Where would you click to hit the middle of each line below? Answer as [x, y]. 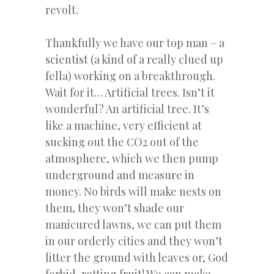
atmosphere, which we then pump [132, 158]
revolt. [62, 9]
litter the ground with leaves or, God [137, 257]
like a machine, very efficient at [124, 125]
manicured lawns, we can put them [133, 224]
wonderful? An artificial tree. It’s [127, 109]
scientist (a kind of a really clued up [134, 59]
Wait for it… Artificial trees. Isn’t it [130, 92]
